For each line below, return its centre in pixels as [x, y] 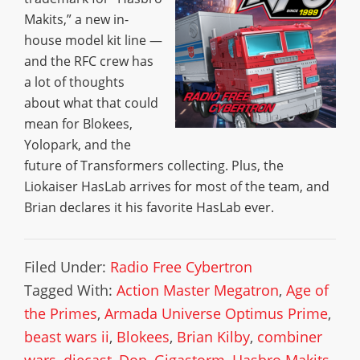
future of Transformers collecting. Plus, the [154, 166]
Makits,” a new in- [76, 19]
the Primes [61, 313]
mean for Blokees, [78, 124]
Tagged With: [70, 290]
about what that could [91, 103]
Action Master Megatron [198, 290]
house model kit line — [93, 40]
